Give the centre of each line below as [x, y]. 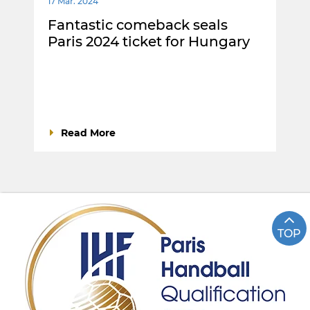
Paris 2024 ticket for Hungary [149, 41]
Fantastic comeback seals [138, 25]
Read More [88, 133]
